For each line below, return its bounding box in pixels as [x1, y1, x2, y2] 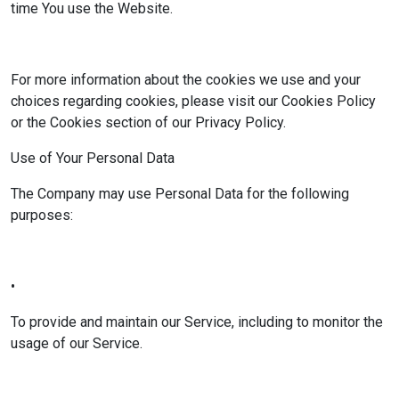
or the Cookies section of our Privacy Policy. [11, 114, 286, 131]
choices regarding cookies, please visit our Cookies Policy [11, 93, 376, 110]
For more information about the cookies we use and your [11, 71, 361, 88]
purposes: [11, 207, 73, 224]
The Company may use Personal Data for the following [11, 185, 349, 202]
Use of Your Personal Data [11, 150, 175, 167]
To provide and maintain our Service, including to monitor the [11, 313, 383, 330]
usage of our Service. [11, 335, 142, 352]
